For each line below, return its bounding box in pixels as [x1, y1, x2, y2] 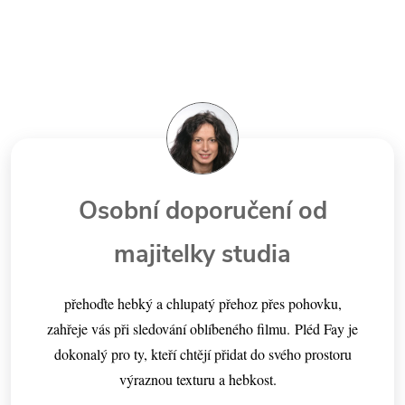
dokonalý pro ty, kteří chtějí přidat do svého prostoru [53, 344, 352, 364]
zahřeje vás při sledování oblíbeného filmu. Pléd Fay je [47, 319, 358, 339]
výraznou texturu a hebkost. [119, 370, 286, 390]
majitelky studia [114, 238, 291, 272]
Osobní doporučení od [78, 194, 327, 229]
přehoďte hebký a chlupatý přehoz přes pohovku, [63, 294, 342, 314]
